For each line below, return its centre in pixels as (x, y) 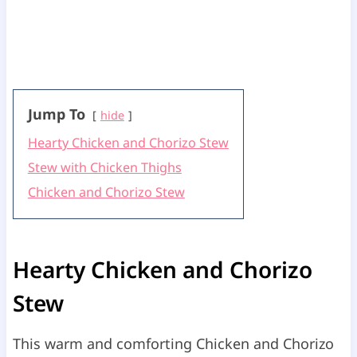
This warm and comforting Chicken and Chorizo (173, 344)
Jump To (58, 114)
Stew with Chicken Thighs (104, 168)
